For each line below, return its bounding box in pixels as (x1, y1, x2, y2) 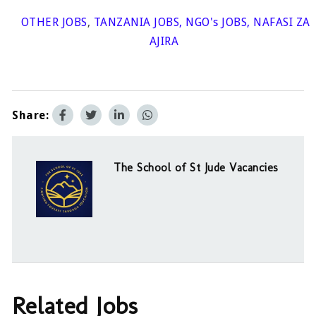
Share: (12, 108, 49, 122)
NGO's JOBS (186, 16, 248, 30)
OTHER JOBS (18, 16, 87, 30)
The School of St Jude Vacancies (114, 160, 279, 174)
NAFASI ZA (253, 16, 310, 30)
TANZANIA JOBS (93, 16, 180, 30)
